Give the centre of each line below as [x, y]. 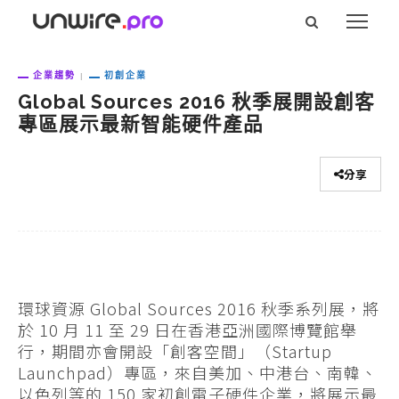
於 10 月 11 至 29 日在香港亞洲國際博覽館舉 [187, 329]
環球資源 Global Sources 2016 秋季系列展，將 [199, 308]
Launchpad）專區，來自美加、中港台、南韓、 [198, 372]
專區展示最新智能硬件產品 [141, 125]
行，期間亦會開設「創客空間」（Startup [175, 350]
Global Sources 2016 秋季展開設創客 [196, 102]
